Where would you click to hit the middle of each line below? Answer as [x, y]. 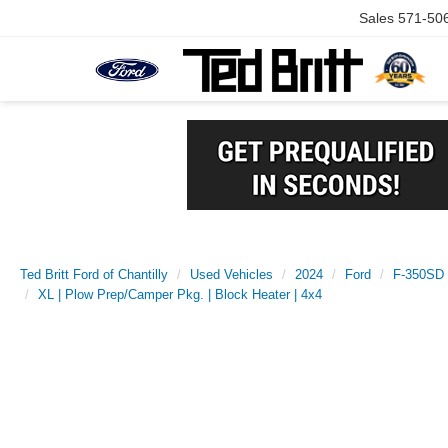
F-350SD [418, 274]
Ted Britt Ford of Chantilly [94, 274]
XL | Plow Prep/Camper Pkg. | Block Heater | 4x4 [180, 294]
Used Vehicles [231, 274]
